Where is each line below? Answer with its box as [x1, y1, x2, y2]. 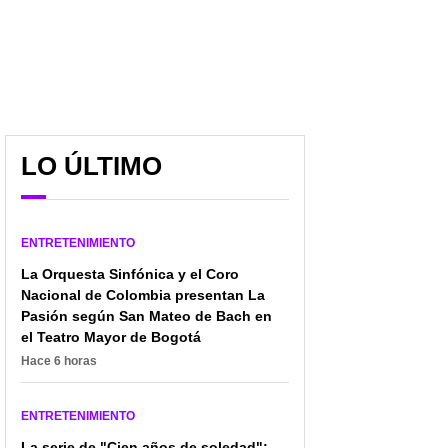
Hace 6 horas [21, 353, 97, 368]
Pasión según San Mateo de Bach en [21, 307, 272, 324]
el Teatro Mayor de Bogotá [21, 328, 201, 345]
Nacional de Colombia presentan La [21, 286, 265, 303]
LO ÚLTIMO [21, 150, 162, 181]
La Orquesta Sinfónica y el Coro [21, 265, 239, 282]
